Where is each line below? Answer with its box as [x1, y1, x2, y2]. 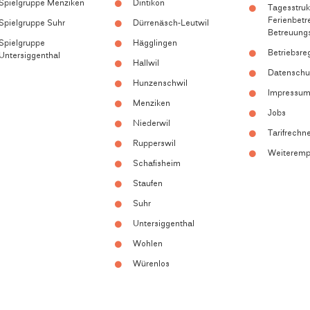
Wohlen [133, 238, 163, 251]
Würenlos [133, 258, 170, 271]
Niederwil [133, 118, 171, 131]
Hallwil [133, 57, 160, 71]
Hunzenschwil [133, 77, 188, 91]
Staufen [133, 178, 163, 191]
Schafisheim [133, 158, 181, 171]
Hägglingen [133, 37, 178, 51]
